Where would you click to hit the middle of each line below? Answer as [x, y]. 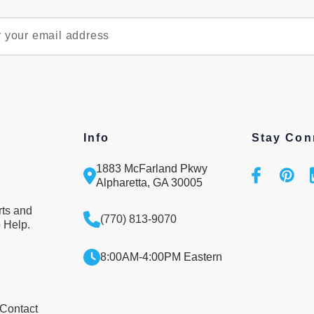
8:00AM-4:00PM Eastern [161, 257]
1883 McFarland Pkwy [152, 169]
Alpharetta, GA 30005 [149, 183]
